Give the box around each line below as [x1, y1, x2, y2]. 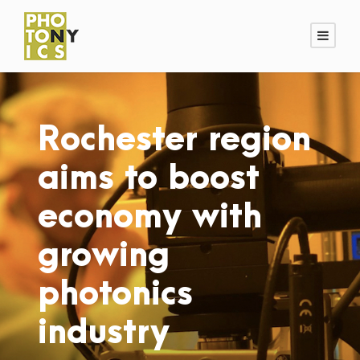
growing [38, 237, 170, 274]
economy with [38, 198, 262, 235]
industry [38, 314, 170, 351]
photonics [38, 276, 193, 313]
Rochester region [38, 121, 311, 158]
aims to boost [38, 160, 260, 197]
